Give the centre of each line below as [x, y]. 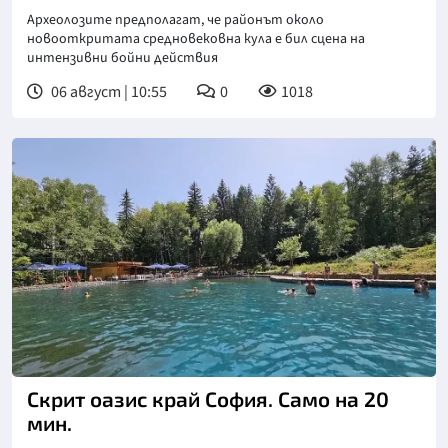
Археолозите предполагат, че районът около [175, 20]
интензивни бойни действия [122, 58]
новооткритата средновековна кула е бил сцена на [196, 39]
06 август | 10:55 [107, 92]
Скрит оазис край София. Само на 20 [208, 398]
